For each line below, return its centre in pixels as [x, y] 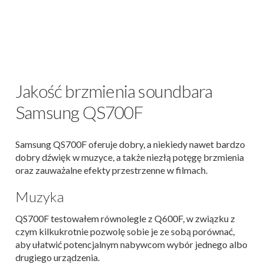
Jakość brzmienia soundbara [114, 91]
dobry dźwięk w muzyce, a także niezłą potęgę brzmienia [130, 157]
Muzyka [40, 197]
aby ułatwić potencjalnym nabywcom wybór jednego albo [131, 245]
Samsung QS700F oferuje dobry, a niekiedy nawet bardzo [130, 144]
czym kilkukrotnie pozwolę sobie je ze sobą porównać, [125, 232]
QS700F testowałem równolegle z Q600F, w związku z [125, 219]
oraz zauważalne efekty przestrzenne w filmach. [111, 170]
